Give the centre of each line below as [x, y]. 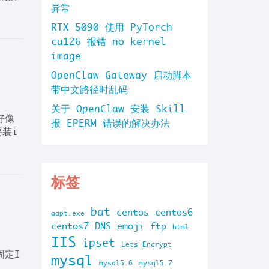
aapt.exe [68, 213]
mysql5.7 [156, 263]
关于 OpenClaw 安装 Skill [118, 109]
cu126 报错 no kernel [109, 41]
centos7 [70, 226]
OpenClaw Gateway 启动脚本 [121, 75]
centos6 [174, 212]
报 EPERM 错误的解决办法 [110, 123]
